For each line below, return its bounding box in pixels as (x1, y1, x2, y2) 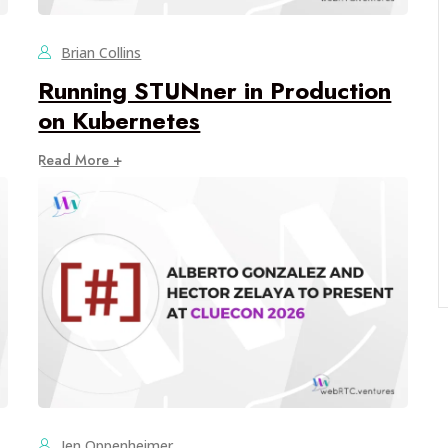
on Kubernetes (38, 102, 201, 138)
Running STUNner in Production (38, 72, 392, 108)
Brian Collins (61, 42, 142, 62)
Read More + (38, 149, 123, 170)
